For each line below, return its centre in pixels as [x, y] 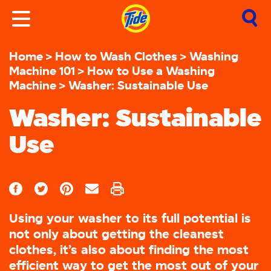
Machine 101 [42, 71]
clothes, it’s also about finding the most [129, 250]
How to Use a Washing [151, 71]
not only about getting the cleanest [116, 234]
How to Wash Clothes [116, 56]
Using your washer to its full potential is [130, 218]
